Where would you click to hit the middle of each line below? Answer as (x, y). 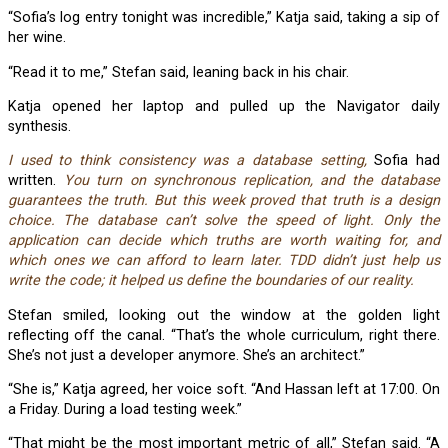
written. (36, 181)
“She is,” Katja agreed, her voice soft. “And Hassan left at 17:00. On (15, 390)
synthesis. (39, 126)
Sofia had (403, 161)
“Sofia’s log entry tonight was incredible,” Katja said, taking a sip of (15, 18)
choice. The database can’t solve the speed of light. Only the (224, 221)
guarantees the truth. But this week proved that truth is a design (224, 201)
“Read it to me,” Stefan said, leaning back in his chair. (185, 72)
